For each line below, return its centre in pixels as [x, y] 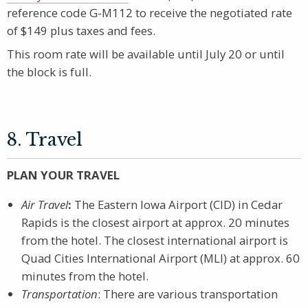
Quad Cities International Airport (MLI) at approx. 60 [161, 258]
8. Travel [45, 140]
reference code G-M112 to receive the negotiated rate [150, 12]
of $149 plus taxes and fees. [81, 30]
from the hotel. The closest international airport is [155, 240]
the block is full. [49, 72]
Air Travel [45, 204]
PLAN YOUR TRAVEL [63, 175]
